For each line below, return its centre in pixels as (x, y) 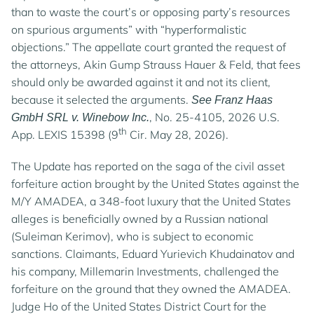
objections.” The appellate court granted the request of (149, 47)
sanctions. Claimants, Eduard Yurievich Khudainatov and (153, 254)
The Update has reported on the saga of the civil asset (148, 166)
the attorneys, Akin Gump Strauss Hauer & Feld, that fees (156, 64)
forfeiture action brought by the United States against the (155, 184)
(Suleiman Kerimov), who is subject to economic (132, 236)
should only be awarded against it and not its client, (141, 82)
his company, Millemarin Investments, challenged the (145, 271)
